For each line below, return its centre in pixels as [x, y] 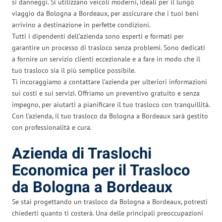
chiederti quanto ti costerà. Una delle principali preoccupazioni [108, 213]
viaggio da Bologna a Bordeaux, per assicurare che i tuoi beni [105, 13]
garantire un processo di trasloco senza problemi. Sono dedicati [109, 47]
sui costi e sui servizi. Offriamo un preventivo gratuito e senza [106, 93]
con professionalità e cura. [52, 127]
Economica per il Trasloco [101, 170]
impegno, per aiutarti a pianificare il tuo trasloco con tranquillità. [111, 104]
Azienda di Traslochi [82, 154]
